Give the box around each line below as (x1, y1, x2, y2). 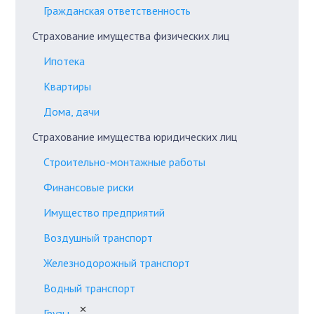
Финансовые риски (43, 180, 135, 194)
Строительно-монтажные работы (43, 155, 206, 169)
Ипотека (43, 54, 86, 68)
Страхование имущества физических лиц (32, 29, 230, 43)
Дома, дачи (43, 104, 100, 118)
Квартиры (43, 79, 92, 93)
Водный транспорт (43, 281, 136, 295)
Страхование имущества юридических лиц (32, 130, 238, 144)
